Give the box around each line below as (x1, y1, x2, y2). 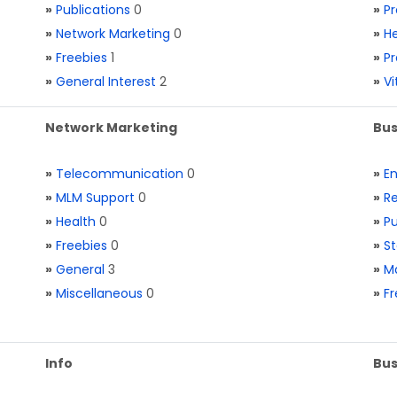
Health (56, 213, 96, 230)
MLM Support (56, 189, 135, 206)
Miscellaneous (56, 284, 143, 302)
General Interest (56, 73, 156, 90)
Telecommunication (56, 165, 183, 183)
